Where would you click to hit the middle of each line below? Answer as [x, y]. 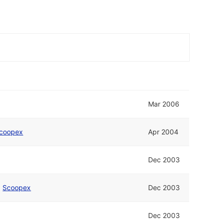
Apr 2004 [164, 132]
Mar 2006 [164, 104]
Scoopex [17, 188]
